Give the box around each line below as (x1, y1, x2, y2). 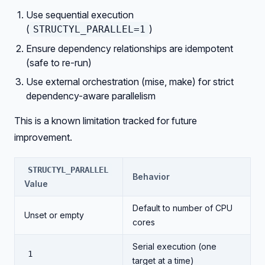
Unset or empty (24, 210, 84, 220)
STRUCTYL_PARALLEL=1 (33, 24, 146, 35)
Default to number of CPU (132, 203, 232, 213)
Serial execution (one (132, 241, 216, 251)
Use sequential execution (26, 9, 134, 21)
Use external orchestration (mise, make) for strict (26, 76, 234, 88)
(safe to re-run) (26, 57, 92, 69)
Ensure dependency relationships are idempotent (26, 43, 233, 54)
